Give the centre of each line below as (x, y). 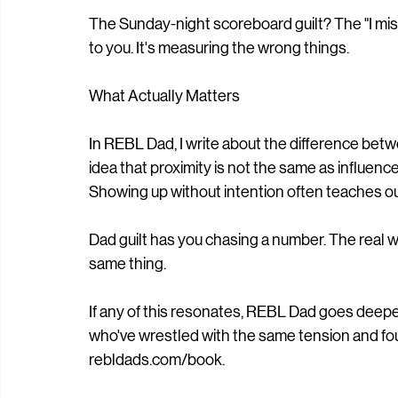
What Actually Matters (164, 96)
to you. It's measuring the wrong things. (219, 48)
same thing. (127, 264)
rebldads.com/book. (157, 360)
